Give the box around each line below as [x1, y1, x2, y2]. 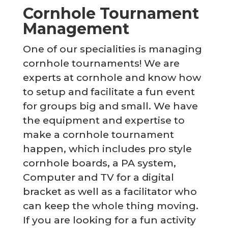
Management [22, 19, 129, 38]
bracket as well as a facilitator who [22, 185, 197, 197]
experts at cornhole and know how [22, 71, 201, 83]
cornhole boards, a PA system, [22, 156, 176, 169]
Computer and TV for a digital [22, 170, 174, 183]
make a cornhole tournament [22, 128, 174, 140]
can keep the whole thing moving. [22, 199, 198, 212]
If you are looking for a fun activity [22, 213, 196, 226]
